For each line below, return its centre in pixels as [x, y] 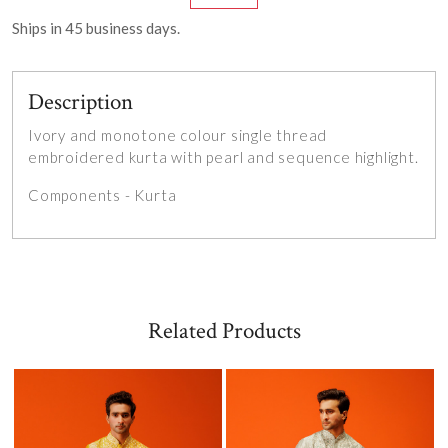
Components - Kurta [102, 195]
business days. [131, 28]
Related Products [224, 331]
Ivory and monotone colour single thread [178, 135]
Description [80, 102]
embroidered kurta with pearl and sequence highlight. [223, 157]
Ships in [38, 28]
